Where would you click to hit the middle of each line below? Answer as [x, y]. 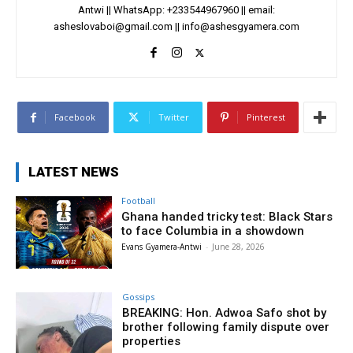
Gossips [139, 296]
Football [139, 200]
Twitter [173, 117]
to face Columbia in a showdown [213, 230]
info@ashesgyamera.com [241, 26]
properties [152, 341]
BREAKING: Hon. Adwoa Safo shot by [225, 312]
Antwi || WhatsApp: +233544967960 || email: [176, 9]
